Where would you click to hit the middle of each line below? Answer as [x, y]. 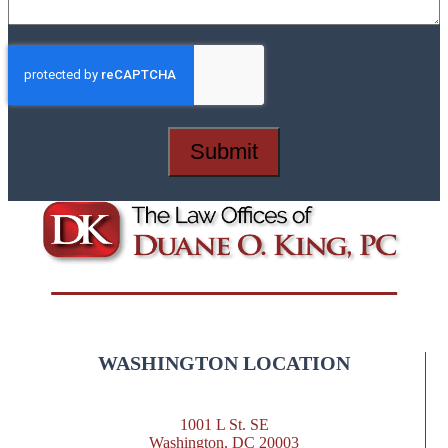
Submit [224, 152]
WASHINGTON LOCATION [224, 362]
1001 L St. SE [224, 425]
